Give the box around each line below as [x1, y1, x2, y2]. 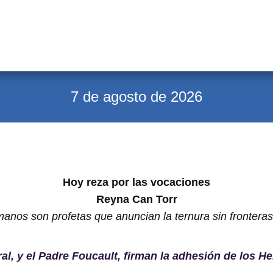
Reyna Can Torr [96, 193, 177, 205]
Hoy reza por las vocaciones [63, 176, 210, 188]
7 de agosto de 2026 [71, 88, 202, 105]
